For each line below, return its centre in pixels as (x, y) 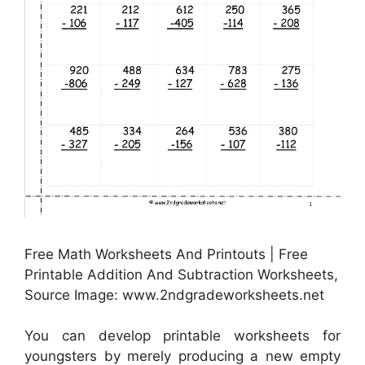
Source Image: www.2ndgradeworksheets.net (174, 295)
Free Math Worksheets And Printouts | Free (166, 254)
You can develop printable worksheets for (182, 336)
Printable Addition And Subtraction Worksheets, (181, 274)
